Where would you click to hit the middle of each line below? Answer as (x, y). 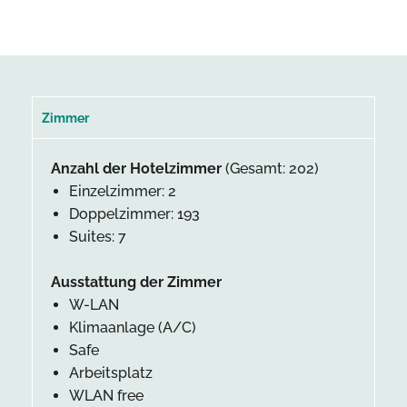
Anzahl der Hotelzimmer (136, 168)
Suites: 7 (98, 236)
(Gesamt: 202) (270, 168)
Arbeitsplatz (111, 372)
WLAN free (106, 395)
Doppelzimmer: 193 (134, 213)
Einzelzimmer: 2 (123, 191)
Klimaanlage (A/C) (133, 327)
